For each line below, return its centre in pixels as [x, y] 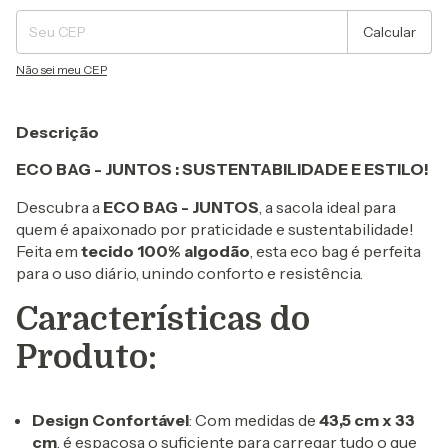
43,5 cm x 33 [367, 420]
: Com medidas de [254, 420]
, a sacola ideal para [327, 207]
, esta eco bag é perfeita [335, 251]
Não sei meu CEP [61, 70]
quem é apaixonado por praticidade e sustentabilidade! [215, 229]
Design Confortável [110, 420]
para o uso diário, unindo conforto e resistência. [189, 273]
